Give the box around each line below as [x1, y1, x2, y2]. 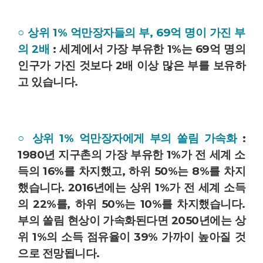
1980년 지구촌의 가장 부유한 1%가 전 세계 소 [18, 147, 245, 161]
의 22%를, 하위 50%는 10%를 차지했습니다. [18, 197, 245, 211]
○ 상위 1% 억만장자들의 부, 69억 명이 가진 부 [18, 26, 245, 40]
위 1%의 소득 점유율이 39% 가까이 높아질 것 [18, 230, 245, 244]
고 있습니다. [18, 75, 83, 89]
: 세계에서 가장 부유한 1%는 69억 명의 [52, 42, 245, 56]
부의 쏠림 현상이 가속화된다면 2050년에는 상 [18, 213, 245, 227]
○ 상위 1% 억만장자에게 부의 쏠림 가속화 [18, 131, 237, 145]
